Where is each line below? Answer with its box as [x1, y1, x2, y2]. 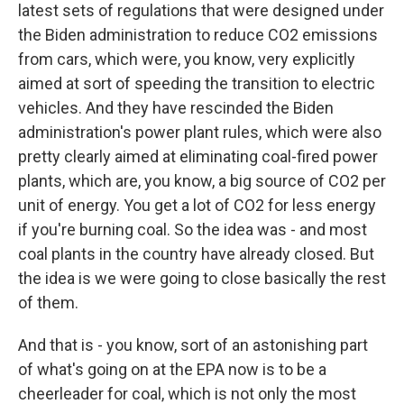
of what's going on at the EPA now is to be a [18, 360, 326, 379]
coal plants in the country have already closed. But [18, 244, 374, 263]
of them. [18, 293, 78, 312]
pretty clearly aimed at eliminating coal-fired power [18, 147, 378, 166]
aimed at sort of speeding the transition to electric [18, 74, 375, 93]
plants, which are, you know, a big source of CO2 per [18, 171, 386, 190]
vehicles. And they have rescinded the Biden [18, 98, 334, 117]
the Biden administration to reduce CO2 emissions [18, 25, 378, 44]
